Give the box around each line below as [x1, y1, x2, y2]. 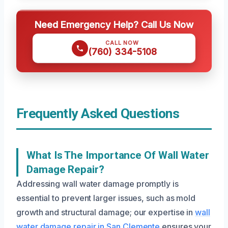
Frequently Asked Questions [16, 106, 180, 121]
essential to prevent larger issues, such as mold [16, 193, 196, 203]
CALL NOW [105, 39, 139, 46]
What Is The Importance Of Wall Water [26, 149, 210, 161]
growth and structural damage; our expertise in [16, 207, 195, 217]
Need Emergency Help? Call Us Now [35, 19, 193, 30]
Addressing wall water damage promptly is [16, 179, 179, 189]
